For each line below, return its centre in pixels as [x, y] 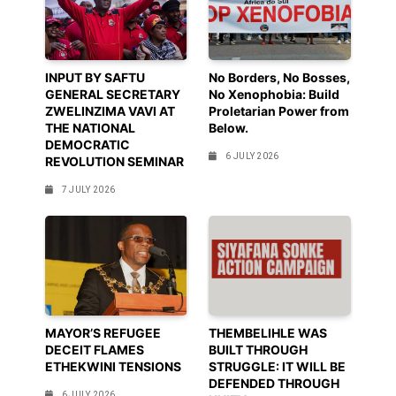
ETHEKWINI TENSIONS [113, 367]
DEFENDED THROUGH [274, 384]
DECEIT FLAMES [94, 350]
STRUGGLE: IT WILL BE [277, 367]
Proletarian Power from [279, 111]
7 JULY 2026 [88, 190]
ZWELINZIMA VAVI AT [110, 111]
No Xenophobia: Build [274, 95]
